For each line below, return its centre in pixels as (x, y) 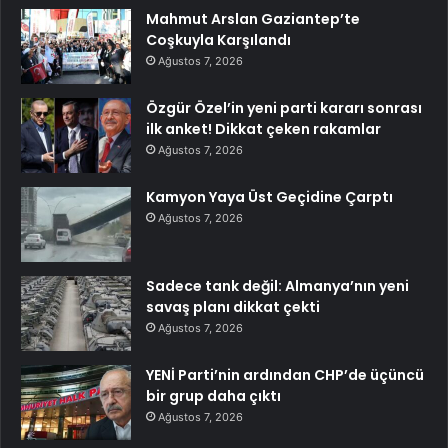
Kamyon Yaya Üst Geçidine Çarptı (269, 197)
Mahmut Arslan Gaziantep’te (253, 19)
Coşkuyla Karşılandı (218, 40)
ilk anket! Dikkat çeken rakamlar (263, 129)
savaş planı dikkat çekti (233, 307)
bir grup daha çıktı (213, 396)
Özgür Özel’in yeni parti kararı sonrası (284, 108)
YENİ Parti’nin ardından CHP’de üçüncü (285, 375)
